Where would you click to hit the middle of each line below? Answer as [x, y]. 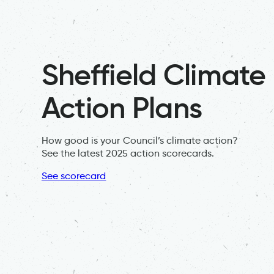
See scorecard [74, 176]
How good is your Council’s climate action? [139, 140]
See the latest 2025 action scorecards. [128, 153]
